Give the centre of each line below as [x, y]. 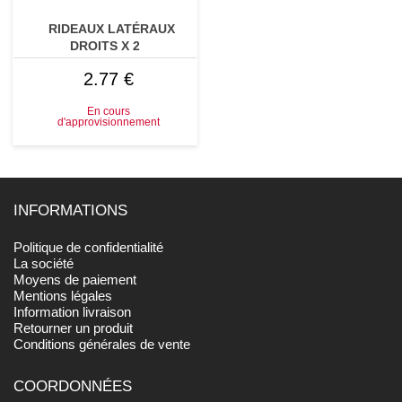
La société [44, 264]
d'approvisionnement [109, 122]
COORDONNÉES [73, 386]
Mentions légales [63, 296]
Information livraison [73, 312]
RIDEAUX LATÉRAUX [112, 29]
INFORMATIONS [71, 211]
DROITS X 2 [105, 46]
